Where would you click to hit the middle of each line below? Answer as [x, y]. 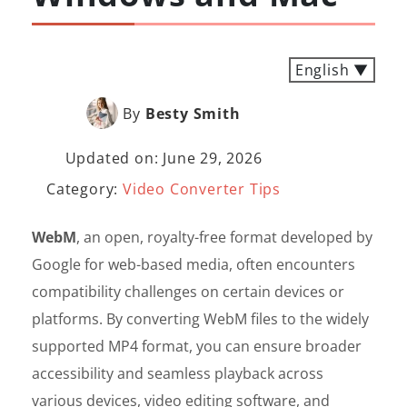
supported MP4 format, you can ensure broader [197, 346]
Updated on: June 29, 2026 [164, 158]
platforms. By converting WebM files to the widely [200, 319]
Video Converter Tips [202, 189]
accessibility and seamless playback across [178, 373]
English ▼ [332, 70]
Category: [85, 189]
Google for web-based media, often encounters [194, 264]
